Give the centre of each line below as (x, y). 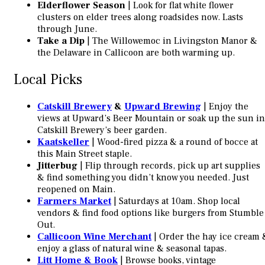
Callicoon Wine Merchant (94, 236)
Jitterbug (57, 165)
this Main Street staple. (85, 153)
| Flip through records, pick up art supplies (169, 165)
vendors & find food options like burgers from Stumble (151, 213)
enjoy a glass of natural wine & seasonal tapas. (132, 248)
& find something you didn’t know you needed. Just (143, 177)
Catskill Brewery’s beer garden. (102, 130)
